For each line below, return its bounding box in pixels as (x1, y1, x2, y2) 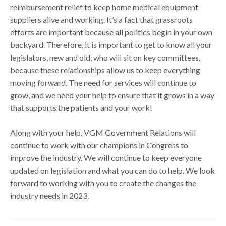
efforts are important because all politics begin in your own (10, 27, 213, 37)
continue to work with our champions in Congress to (10, 140, 189, 150)
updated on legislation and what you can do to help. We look (10, 165, 215, 175)
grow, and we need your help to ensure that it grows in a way (10, 90, 215, 100)
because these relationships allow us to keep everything (10, 65, 201, 75)
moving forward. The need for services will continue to (10, 77, 197, 87)
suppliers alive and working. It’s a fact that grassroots (10, 14, 193, 24)
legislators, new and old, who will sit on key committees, (10, 52, 201, 62)
